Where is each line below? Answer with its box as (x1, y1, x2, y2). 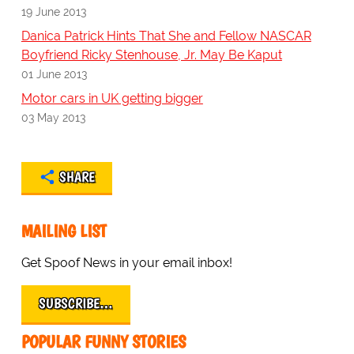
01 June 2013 (21, 67, 87, 81)
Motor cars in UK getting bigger (21, 91, 203, 107)
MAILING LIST (21, 220, 107, 243)
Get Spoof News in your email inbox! (21, 255, 232, 271)
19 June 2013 (21, 5, 86, 19)
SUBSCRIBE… (38, 295, 113, 313)
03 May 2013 (21, 111, 85, 125)
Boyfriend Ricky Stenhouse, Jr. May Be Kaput (21, 47, 282, 63)
